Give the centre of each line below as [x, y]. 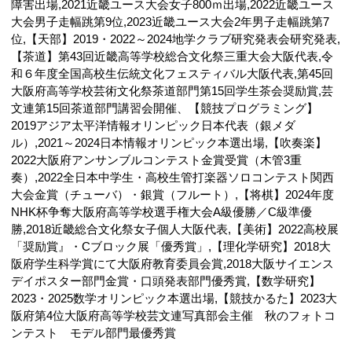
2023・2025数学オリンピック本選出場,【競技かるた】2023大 [174, 299]
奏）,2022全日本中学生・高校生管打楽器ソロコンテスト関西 [173, 178]
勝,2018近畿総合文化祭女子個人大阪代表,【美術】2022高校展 [175, 229]
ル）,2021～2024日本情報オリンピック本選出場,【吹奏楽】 [169, 143]
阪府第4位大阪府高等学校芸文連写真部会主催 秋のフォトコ [174, 316]
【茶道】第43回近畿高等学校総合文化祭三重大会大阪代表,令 [172, 57]
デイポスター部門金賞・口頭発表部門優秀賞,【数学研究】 [166, 281]
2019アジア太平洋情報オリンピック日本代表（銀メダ [154, 126]
